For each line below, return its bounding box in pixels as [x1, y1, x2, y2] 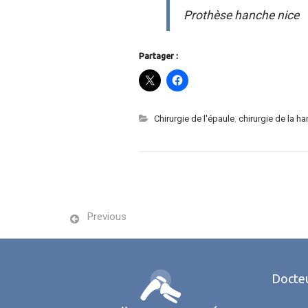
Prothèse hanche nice [184, 8, 299, 22]
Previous [87, 210, 126, 223]
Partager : [139, 51, 178, 60]
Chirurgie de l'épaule [154, 113, 234, 124]
